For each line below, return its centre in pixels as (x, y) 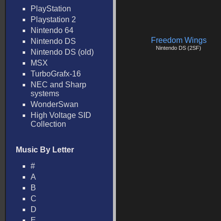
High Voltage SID (61, 115)
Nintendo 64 (52, 30)
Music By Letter (45, 150)
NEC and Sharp (58, 85)
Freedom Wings (179, 40)
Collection (48, 124)
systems (45, 93)
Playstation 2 (53, 19)
